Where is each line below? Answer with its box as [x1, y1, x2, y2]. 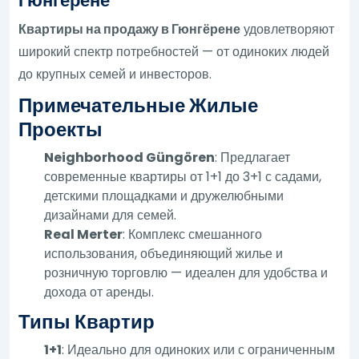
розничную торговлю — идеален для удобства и [44, 263, 329, 282]
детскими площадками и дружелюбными [44, 186, 284, 205]
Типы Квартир [18, 308, 155, 335]
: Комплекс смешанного [123, 224, 263, 244]
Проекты [18, 115, 103, 143]
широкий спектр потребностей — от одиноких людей [18, 42, 330, 61]
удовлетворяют [240, 19, 335, 38]
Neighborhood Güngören [44, 147, 216, 167]
